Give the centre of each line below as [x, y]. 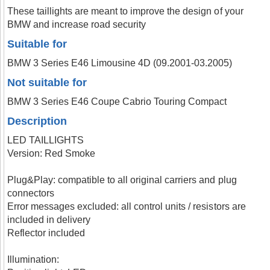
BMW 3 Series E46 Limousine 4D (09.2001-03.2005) [120, 63]
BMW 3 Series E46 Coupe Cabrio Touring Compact [117, 102]
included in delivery [49, 220]
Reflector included [46, 233]
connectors [31, 193]
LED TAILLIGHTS [46, 140]
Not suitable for [47, 83]
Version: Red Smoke [52, 153]
